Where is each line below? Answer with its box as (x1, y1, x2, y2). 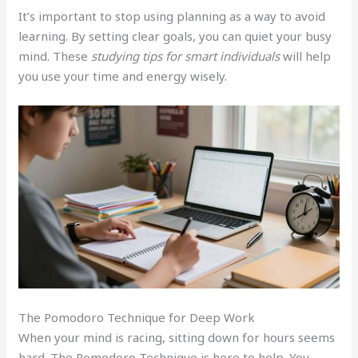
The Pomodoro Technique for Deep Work (18, 309, 256, 326)
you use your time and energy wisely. (18, 67, 228, 84)
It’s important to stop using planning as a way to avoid (18, 7, 326, 24)
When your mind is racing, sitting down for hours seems (18, 329, 336, 346)
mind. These (18, 47, 92, 64)
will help (280, 47, 332, 64)
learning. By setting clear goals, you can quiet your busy (18, 27, 332, 44)
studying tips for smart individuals (91, 47, 280, 64)
